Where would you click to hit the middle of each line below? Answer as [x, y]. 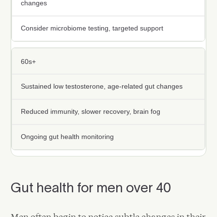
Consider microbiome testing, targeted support [92, 29]
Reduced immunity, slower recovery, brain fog [91, 112]
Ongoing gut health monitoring [68, 137]
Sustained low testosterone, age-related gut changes [102, 87]
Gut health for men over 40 [91, 188]
